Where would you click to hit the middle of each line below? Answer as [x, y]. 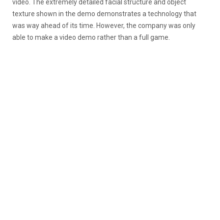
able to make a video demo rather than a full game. [91, 37]
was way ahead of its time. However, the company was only [104, 25]
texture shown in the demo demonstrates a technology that [104, 14]
